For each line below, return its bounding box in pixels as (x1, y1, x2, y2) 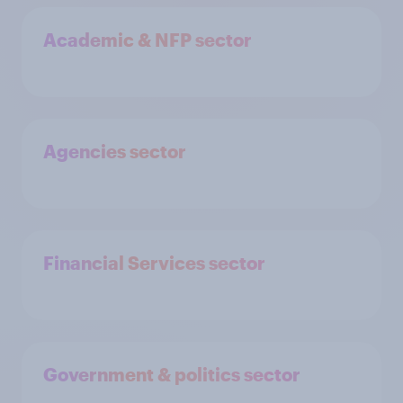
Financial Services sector (43, 252, 265, 273)
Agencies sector (43, 140, 186, 162)
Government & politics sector (43, 363, 300, 385)
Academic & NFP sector (43, 29, 252, 50)
